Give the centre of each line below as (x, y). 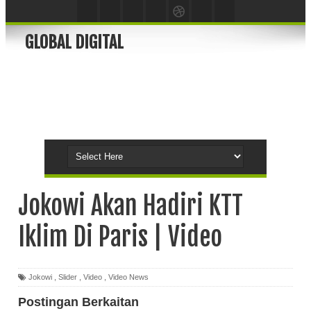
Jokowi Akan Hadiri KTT (131, 206)
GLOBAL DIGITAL (74, 42)
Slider (68, 277)
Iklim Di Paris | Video (120, 237)
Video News (128, 277)
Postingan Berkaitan (78, 302)
